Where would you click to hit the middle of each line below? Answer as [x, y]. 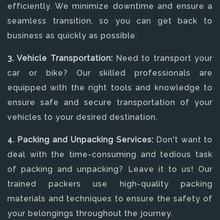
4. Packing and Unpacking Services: [82, 139]
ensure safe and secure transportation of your [110, 102]
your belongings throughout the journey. [90, 213]
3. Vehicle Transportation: [62, 58]
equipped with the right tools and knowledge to [110, 87]
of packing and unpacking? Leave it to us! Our [110, 169]
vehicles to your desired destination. [82, 117]
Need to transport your [164, 58]
